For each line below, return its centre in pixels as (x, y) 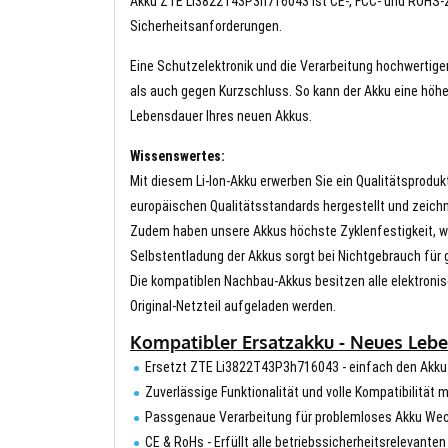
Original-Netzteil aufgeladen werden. (233, 305)
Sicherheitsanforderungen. (206, 25)
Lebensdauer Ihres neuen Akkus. (221, 115)
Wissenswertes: (177, 155)
